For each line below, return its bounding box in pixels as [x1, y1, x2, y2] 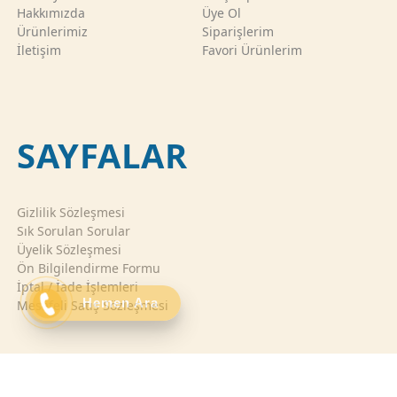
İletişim [17, 41, 62, 58]
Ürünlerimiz [17, 22, 89, 40]
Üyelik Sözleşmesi [17, 241, 122, 259]
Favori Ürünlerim [202, 41, 303, 58]
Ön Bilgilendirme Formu [17, 260, 161, 277]
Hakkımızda [17, 4, 86, 21]
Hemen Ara [82, 295, 159, 310]
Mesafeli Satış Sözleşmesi [17, 297, 169, 315]
